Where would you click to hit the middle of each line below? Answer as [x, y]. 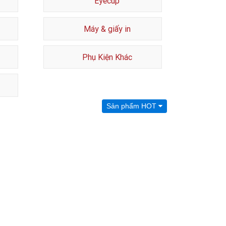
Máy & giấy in [107, 29]
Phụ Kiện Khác [107, 57]
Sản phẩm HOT [132, 106]
